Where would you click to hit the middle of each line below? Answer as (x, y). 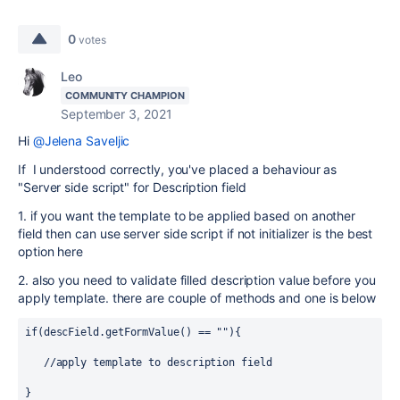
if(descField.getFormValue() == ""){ (133, 332)
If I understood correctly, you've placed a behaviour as (178, 169)
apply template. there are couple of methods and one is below (197, 298)
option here (51, 251)
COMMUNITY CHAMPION (125, 96)
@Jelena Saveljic (81, 141)
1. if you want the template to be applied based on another (187, 216)
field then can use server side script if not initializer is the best (196, 233)
